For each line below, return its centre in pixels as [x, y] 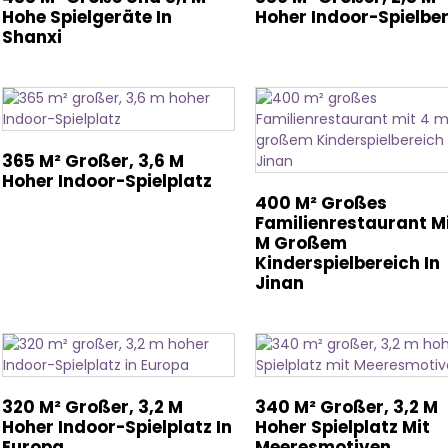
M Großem [300, 243]
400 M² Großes [320, 203]
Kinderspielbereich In [347, 263]
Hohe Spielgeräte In [87, 17]
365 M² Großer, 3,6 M [93, 161]
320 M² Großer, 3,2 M [92, 407]
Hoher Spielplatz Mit [342, 427]
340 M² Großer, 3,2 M [346, 407]
